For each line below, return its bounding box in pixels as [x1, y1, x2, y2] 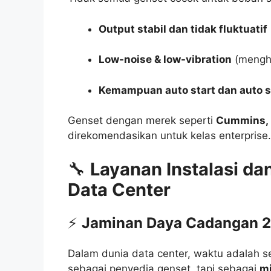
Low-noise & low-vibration [99, 53, 232, 66]
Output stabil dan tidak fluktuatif [99, 22, 267, 35]
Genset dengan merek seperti [68, 114, 216, 127]
